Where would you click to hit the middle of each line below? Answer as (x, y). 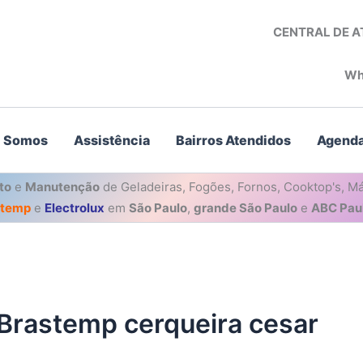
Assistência (111, 140)
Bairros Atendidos (233, 140)
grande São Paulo (245, 208)
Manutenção (62, 187)
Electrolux (74, 208)
